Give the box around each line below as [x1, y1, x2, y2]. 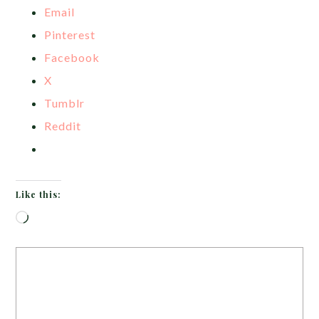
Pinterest [44, 28, 96, 41]
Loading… [28, 211, 82, 225]
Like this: [16, 189, 62, 200]
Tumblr [44, 96, 85, 110]
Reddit [44, 119, 82, 132]
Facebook [44, 51, 100, 64]
